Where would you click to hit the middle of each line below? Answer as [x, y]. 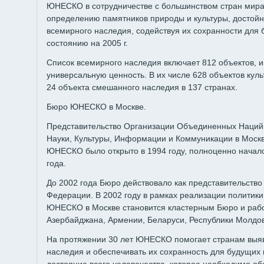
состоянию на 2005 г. [87, 43]
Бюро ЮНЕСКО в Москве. [96, 107]
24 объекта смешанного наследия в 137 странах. [142, 87]
